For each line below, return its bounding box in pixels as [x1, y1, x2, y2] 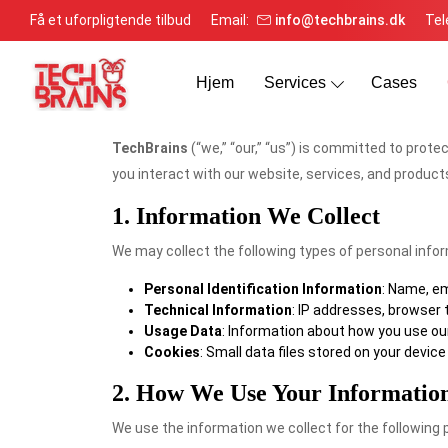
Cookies [144, 344, 200, 360]
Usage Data [144, 323, 222, 339]
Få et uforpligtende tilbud [30, 12, 191, 28]
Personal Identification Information [144, 281, 382, 297]
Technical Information [144, 302, 292, 318]
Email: [211, 12, 252, 28]
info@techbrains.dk [275, 12, 405, 28]
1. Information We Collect [112, 203, 380, 229]
